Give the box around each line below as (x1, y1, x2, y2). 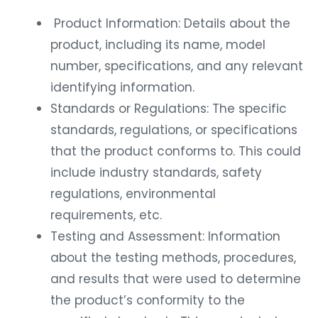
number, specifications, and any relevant (50, 57, 303, 75)
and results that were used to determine (50, 270, 301, 287)
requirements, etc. (50, 206, 162, 224)
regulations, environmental (50, 185, 216, 202)
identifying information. (50, 78, 194, 96)
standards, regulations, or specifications (50, 121, 297, 138)
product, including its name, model (50, 35, 265, 53)
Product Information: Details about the (50, 14, 290, 32)
